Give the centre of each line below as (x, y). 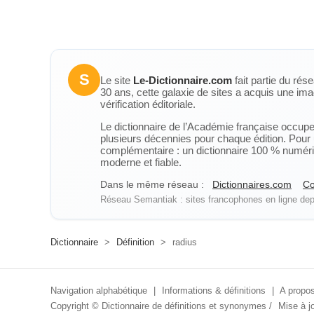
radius (183, 242)
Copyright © (76, 306)
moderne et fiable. (141, 162)
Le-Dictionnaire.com (183, 80)
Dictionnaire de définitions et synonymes (184, 306)
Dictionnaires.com (252, 184)
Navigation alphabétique (99, 291)
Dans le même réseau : (152, 184)
